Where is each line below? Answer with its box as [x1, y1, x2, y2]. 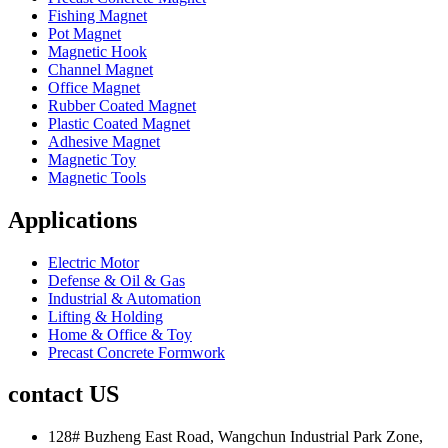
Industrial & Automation [48, 289, 201, 307]
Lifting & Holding [48, 307, 163, 325]
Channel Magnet [48, 60, 153, 78]
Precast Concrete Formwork [48, 343, 225, 361]
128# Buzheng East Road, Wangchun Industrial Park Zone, [48, 428, 423, 446]
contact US [8, 381, 119, 408]
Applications [8, 206, 137, 233]
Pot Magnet [48, 24, 121, 42]
